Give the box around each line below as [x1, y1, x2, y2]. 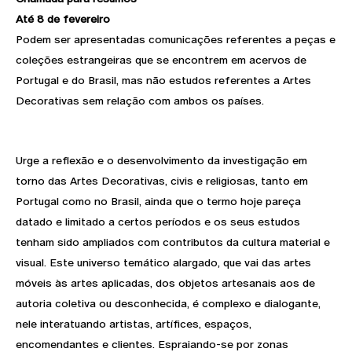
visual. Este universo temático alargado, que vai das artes [16, 255, 311, 269]
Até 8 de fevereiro [16, 12, 110, 25]
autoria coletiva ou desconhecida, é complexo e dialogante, [16, 296, 321, 310]
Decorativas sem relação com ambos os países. [16, 93, 264, 107]
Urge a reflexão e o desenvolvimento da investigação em [16, 153, 307, 167]
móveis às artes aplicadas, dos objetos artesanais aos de [16, 276, 315, 289]
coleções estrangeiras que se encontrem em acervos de [16, 53, 306, 66]
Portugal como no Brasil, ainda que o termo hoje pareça [16, 194, 301, 207]
